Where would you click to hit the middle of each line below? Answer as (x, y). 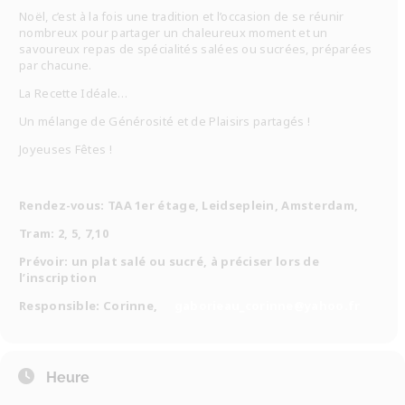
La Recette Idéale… (74, 93)
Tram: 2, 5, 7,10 (64, 233)
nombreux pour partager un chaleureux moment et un (174, 33)
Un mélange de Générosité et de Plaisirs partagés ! (165, 121)
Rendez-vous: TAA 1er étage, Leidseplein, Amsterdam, (189, 205)
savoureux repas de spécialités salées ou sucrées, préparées (196, 49)
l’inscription (58, 278)
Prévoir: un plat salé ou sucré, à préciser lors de (169, 261)
